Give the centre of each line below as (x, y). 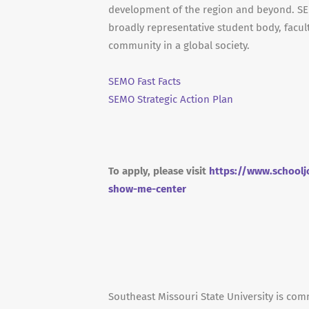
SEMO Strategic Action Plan (171, 99)
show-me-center (147, 189)
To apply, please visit (159, 171)
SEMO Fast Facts (144, 81)
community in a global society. (179, 46)
